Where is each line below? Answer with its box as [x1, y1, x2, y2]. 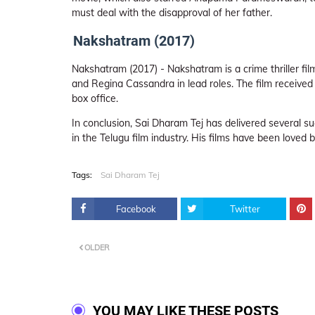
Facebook [115, 203, 156, 214]
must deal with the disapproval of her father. [72, 6, 272, 19]
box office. [72, 92, 118, 105]
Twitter [229, 203, 260, 214]
